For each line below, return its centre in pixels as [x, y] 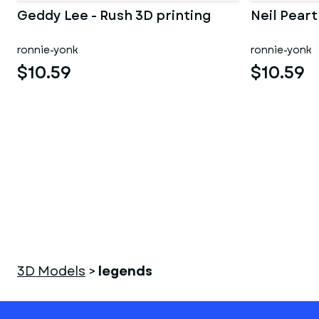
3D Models [51, 271]
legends [125, 271]
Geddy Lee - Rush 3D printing [114, 16]
